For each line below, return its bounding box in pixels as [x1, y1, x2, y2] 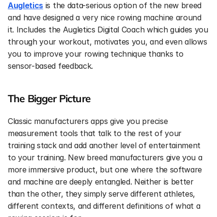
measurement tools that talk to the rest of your [8, 128, 182, 138]
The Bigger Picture [8, 92, 91, 105]
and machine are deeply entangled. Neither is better [8, 177, 194, 186]
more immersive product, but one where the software [8, 165, 202, 174]
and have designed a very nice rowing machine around [8, 13, 201, 22]
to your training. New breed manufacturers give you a [8, 153, 202, 162]
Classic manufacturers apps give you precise [8, 116, 168, 126]
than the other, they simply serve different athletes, [8, 189, 196, 199]
